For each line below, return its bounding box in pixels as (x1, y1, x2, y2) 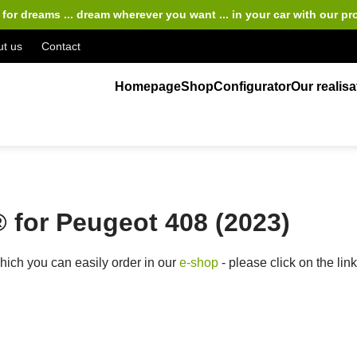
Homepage (115, 80, 182, 93)
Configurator (214, 80, 292, 93)
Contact (41, 39, 81, 53)
